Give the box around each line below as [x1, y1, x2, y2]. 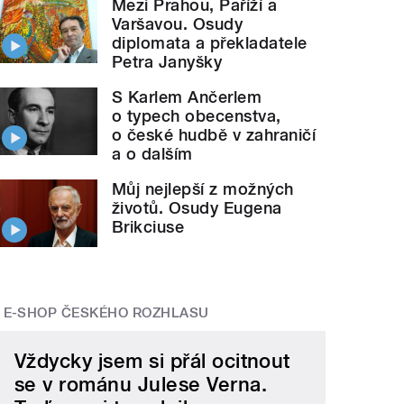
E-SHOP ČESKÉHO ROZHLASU [3, 305, 209, 322]
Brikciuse [112, 217, 185, 237]
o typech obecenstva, [112, 106, 281, 126]
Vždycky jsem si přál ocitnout [14, 349, 290, 373]
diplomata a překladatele [112, 33, 308, 53]
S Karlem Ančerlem [112, 87, 262, 107]
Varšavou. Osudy [112, 14, 243, 34]
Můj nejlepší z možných [112, 179, 294, 199]
